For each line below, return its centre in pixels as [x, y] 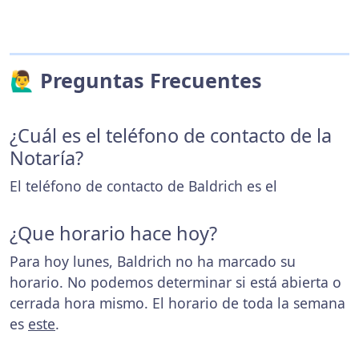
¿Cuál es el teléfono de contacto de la [171, 135]
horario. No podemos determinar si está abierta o [175, 282]
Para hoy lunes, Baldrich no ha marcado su [153, 261]
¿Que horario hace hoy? [113, 233]
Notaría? [46, 157]
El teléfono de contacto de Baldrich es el [143, 186]
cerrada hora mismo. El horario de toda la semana [177, 303]
